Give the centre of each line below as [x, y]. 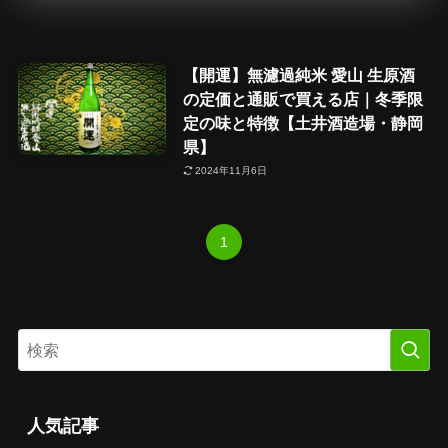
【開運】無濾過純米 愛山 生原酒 [298, 74]
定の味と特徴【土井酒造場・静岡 [302, 122]
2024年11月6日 [231, 171]
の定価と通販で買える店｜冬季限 [302, 98]
